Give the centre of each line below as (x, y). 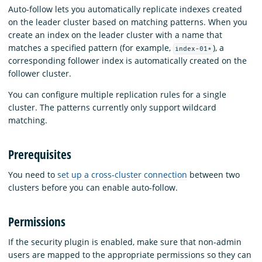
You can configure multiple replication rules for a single (117, 95)
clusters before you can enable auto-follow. (93, 187)
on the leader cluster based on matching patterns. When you (128, 22)
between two (213, 174)
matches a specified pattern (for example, (91, 48)
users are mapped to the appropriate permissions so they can (130, 254)
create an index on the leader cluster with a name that (115, 35)
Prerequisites (40, 154)
